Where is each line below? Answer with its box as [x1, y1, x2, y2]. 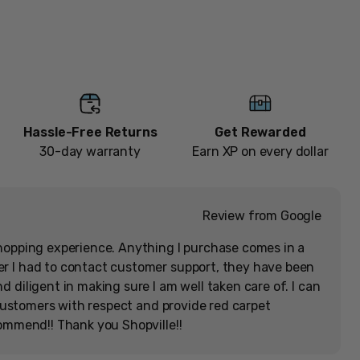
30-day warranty [39, 144, 141, 160]
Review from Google [202, 208, 321, 224]
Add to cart [106, 39, 182, 55]
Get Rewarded [215, 125, 306, 141]
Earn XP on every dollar [192, 144, 329, 160]
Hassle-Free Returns [22, 125, 157, 141]
